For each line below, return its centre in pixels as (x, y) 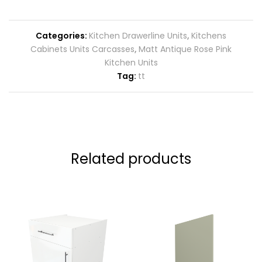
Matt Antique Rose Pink (185, 49)
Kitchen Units (131, 62)
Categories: (62, 35)
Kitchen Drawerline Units (138, 35)
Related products (131, 158)
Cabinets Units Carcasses (82, 49)
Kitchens (209, 35)
